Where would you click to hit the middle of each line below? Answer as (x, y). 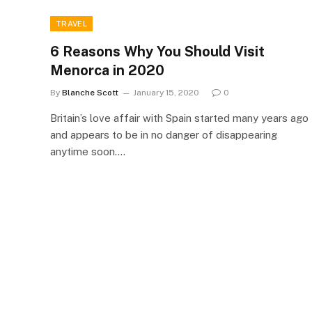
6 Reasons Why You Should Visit (157, 52)
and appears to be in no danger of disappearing (164, 135)
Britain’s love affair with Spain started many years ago (179, 118)
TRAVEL (71, 24)
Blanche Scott (90, 93)
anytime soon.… (88, 151)
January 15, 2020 (166, 93)
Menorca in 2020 (107, 70)
